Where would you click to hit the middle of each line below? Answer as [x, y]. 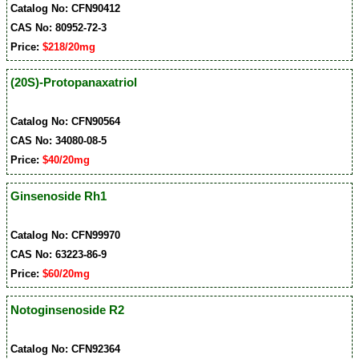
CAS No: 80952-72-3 [59, 27]
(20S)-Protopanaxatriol [74, 83]
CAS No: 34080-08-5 [59, 141]
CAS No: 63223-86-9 [59, 254]
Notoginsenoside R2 [68, 309]
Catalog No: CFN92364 [66, 349]
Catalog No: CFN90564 [66, 122]
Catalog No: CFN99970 [66, 235]
